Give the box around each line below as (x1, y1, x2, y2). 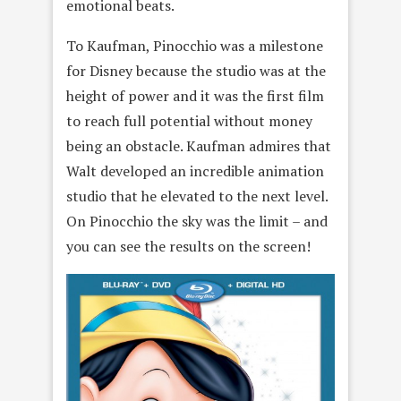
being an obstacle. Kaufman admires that (66, 135, 331, 156)
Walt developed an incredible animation (66, 160, 324, 181)
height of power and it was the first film (66, 85, 324, 106)
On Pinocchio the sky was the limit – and (66, 210, 328, 231)
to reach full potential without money (66, 110, 312, 131)
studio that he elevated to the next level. (66, 185, 328, 206)
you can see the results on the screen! (66, 235, 311, 256)
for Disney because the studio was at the (66, 60, 326, 81)
